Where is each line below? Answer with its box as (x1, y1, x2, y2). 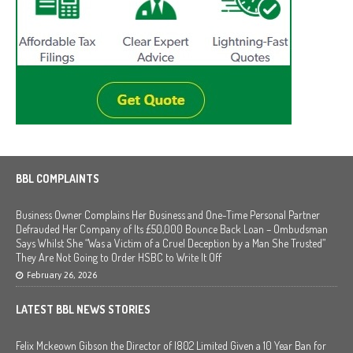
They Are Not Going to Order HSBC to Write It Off (16, 250, 221, 264)
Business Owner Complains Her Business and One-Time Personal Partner (16, 207, 320, 221)
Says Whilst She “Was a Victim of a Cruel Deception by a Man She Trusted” (16, 236, 325, 250)
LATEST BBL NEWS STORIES (16, 302, 150, 316)
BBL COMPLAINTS (16, 171, 99, 185)
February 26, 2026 (27, 269, 97, 280)
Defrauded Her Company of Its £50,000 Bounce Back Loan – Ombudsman (16, 221, 328, 236)
